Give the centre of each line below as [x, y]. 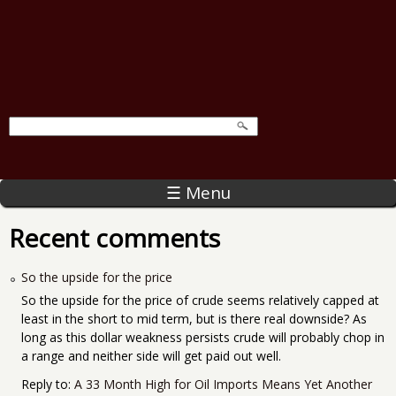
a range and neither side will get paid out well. [151, 356]
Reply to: [48, 385]
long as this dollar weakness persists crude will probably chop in [203, 338]
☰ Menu [198, 192]
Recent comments [114, 237]
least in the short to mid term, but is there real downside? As [194, 319]
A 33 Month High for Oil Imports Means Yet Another [223, 385]
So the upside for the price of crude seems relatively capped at [200, 301]
